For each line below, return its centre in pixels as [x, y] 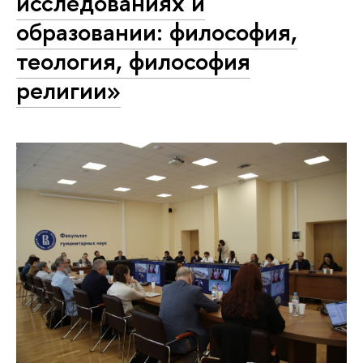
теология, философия [133, 61]
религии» [68, 90]
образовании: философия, [157, 32]
